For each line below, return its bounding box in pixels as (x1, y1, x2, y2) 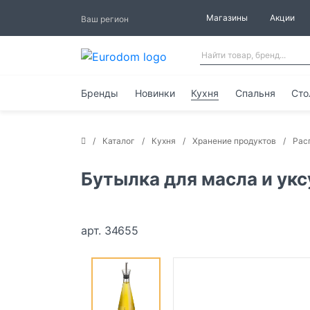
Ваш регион (81, 13, 129, 24)
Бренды (81, 86, 118, 99)
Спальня (235, 86, 275, 99)
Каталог (102, 136, 135, 146)
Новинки (134, 86, 175, 99)
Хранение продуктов (192, 136, 276, 146)
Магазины (206, 12, 248, 23)
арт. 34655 (81, 224, 138, 237)
